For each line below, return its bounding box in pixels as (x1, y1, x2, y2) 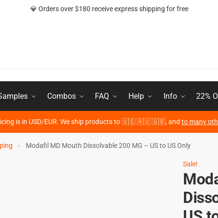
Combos (47, 91, 76, 101)
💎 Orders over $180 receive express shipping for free (30, 5, 188, 13)
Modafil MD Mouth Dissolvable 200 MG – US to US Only (26, 142, 191, 149)
